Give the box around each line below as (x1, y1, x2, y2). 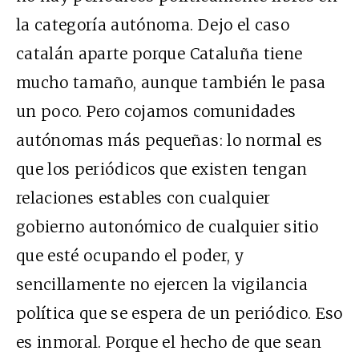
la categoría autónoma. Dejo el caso (16, 15, 289, 35)
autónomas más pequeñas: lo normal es (16, 131, 323, 151)
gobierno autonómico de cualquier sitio (16, 217, 318, 237)
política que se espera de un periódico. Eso (16, 304, 343, 324)
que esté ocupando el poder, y (16, 246, 244, 266)
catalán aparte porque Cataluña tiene (16, 44, 303, 64)
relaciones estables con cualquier (16, 188, 271, 208)
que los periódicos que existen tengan (16, 159, 308, 179)
